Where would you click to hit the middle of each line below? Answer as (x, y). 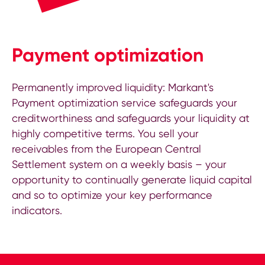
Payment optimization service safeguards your (125, 103)
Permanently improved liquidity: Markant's (113, 88)
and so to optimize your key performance (112, 195)
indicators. (37, 211)
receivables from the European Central (106, 149)
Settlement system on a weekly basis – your (119, 164)
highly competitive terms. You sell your (105, 134)
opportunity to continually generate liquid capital (132, 180)
